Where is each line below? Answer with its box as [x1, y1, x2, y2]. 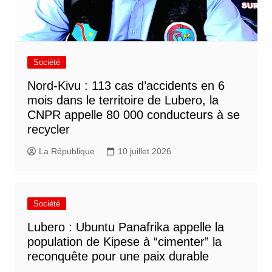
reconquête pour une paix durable [27, 250, 209, 263]
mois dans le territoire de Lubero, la [27, 93, 219, 107]
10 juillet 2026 [117, 146, 171, 156]
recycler [27, 123, 70, 137]
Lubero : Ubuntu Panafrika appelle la [27, 220, 224, 234]
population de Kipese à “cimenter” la [27, 235, 222, 249]
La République [38, 146, 95, 156]
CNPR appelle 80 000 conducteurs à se [27, 108, 240, 122]
